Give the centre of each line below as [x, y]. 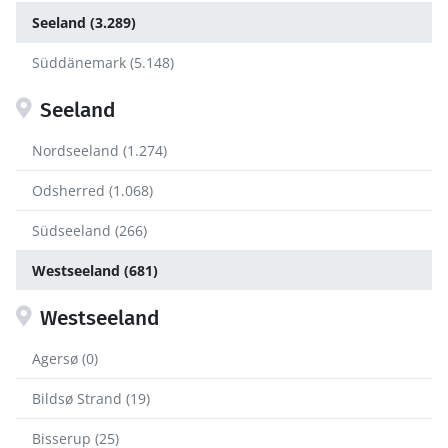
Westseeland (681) [95, 270]
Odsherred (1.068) [92, 190]
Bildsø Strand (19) [91, 398]
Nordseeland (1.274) [99, 150]
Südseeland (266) [89, 230]
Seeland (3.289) [84, 22]
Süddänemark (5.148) [103, 62]
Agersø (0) [65, 358]
